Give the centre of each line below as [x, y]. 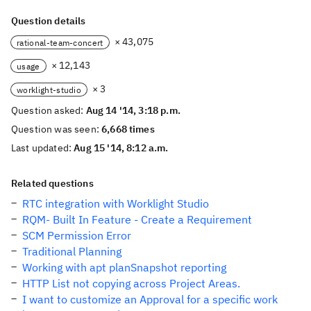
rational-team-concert [60, 42]
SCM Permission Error [77, 235]
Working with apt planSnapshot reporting [124, 267]
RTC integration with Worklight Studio [116, 203]
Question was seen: [57, 129]
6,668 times [128, 129]
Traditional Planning [72, 251]
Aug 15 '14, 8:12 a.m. [121, 148]
